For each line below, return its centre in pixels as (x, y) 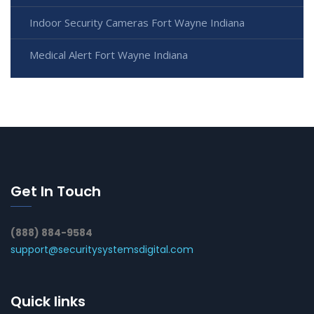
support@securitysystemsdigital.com (102, 250)
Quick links (48, 302)
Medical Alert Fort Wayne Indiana (109, 55)
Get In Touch (56, 192)
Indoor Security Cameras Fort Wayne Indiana (137, 23)
